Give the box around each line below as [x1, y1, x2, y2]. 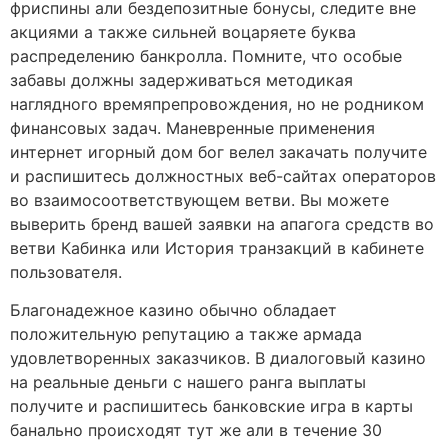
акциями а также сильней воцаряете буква [10, 21, 356, 42]
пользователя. [10, 261, 122, 282]
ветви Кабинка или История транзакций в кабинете [10, 237, 424, 258]
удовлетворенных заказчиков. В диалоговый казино [10, 347, 426, 368]
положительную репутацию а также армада [10, 323, 362, 344]
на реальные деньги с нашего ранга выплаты [10, 371, 366, 392]
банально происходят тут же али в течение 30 [10, 419, 382, 440]
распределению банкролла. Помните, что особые [10, 45, 402, 66]
